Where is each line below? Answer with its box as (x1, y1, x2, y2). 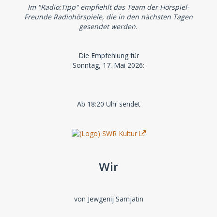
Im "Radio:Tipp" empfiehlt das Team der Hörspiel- (28, 2, 189, 12)
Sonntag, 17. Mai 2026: (73, 60, 144, 70)
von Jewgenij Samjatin (74, 194, 143, 203)
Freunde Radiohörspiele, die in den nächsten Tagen (24, 12, 193, 21)
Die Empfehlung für (78, 50, 139, 60)
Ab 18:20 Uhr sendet (77, 99, 140, 108)
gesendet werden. (78, 21, 138, 31)
